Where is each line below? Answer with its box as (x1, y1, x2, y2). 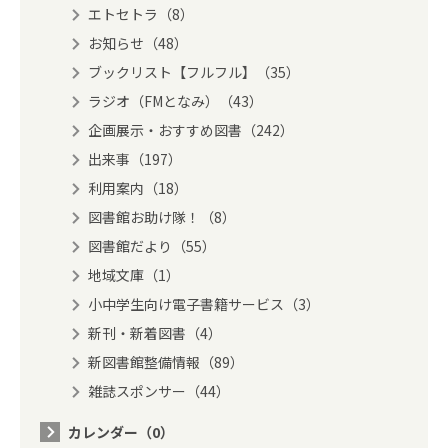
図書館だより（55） (88, 236, 216, 257)
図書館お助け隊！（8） (88, 207, 236, 228)
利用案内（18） (88, 178, 188, 199)
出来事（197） (88, 149, 182, 170)
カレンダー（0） (68, 422, 174, 443)
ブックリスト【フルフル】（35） (88, 62, 300, 83)
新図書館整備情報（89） (88, 352, 244, 373)
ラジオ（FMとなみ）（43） (88, 91, 263, 112)
